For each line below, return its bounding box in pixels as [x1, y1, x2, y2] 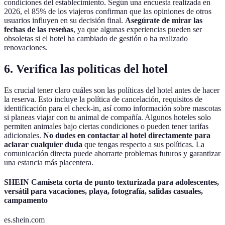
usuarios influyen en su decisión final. [4, 16, 125, 25]
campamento [4, 196, 48, 205]
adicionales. [4, 131, 43, 140]
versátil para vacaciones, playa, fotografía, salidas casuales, [4, 187, 203, 196]
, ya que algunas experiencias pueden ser [73, 25, 202, 34]
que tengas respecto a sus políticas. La [82, 140, 204, 149]
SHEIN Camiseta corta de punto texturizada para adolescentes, [4, 178, 219, 187]
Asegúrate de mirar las [125, 16, 202, 25]
